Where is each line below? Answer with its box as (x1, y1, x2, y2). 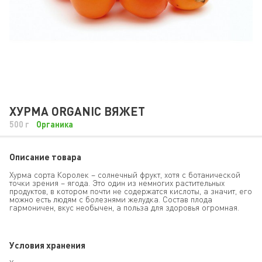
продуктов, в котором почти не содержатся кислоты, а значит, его (9, 186, 252, 196)
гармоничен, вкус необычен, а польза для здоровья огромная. (9, 202, 239, 212)
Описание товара (9, 151, 81, 162)
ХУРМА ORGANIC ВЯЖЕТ (9, 104, 145, 118)
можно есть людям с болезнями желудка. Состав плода (9, 194, 212, 204)
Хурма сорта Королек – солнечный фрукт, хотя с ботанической (9, 170, 240, 180)
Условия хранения (9, 240, 85, 250)
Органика (36, 119, 73, 129)
